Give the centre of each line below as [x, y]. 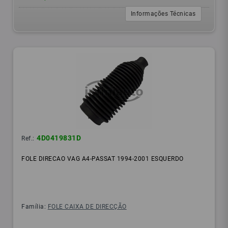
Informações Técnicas [163, 14]
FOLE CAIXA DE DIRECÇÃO [87, 207]
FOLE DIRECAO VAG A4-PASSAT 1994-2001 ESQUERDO [103, 159]
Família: [35, 207]
